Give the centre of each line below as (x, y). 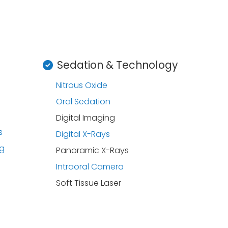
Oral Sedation (83, 102)
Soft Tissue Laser (89, 183)
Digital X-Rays (83, 134)
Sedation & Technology (117, 65)
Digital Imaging (86, 118)
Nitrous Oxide (82, 85)
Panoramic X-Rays (93, 150)
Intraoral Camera (90, 167)
